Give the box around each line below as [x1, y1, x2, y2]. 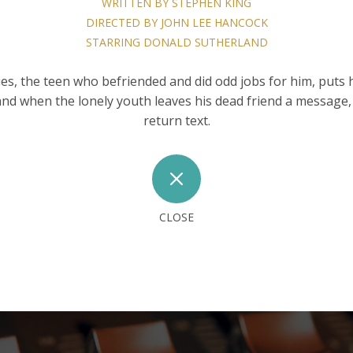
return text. [143, 112, 210, 130]
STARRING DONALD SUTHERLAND [85, 35, 268, 50]
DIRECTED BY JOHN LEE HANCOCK [85, 15, 268, 31]
